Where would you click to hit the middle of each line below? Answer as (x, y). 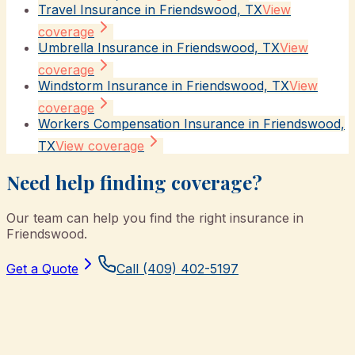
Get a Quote (42, 269)
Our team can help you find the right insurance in (155, 218)
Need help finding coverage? (134, 182)
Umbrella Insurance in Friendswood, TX (159, 47)
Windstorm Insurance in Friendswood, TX (164, 85)
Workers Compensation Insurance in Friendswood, (191, 123)
